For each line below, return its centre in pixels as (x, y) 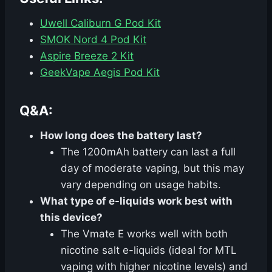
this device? (71, 218)
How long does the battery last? (121, 136)
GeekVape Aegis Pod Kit (100, 73)
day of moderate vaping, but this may (152, 168)
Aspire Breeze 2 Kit (87, 56)
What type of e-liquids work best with (136, 201)
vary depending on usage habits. (141, 185)
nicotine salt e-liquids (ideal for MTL (149, 250)
